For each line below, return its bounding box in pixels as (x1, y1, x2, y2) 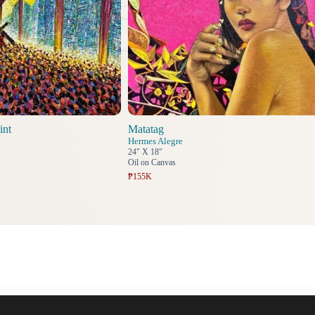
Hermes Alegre (127, 136, 183, 147)
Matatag (127, 123, 164, 136)
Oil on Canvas (127, 157, 176, 168)
